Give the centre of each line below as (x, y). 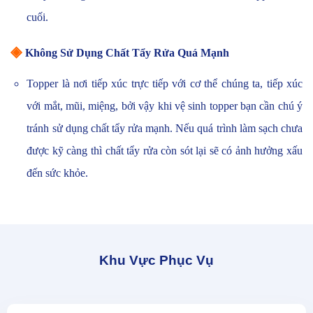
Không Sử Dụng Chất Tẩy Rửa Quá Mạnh (127, 53)
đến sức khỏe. (58, 173)
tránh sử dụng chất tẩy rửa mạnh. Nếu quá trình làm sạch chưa (165, 129)
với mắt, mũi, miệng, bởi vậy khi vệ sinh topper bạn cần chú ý (165, 106)
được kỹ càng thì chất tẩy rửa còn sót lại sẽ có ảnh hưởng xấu (165, 151)
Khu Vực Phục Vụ (156, 261)
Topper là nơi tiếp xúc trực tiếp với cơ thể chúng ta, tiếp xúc (165, 84)
